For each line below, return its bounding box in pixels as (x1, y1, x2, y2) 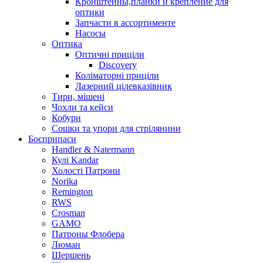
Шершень (52, 250, 90, 261)
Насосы (75, 28, 106, 39)
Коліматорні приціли (75, 70, 159, 81)
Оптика (52, 39, 82, 49)
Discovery (99, 60, 137, 70)
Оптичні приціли (75, 49, 144, 60)
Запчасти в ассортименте (75, 18, 176, 28)
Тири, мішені (52, 92, 104, 102)
